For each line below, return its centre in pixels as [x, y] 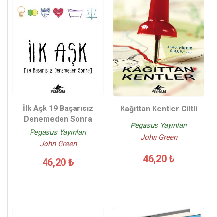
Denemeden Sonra [58, 119]
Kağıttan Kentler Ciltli [159, 108]
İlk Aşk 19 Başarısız [58, 108]
